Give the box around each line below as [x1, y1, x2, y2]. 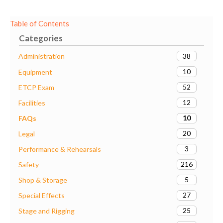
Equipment [18, 67, 52, 76]
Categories [19, 33, 63, 44]
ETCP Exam [18, 83, 54, 92]
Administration [18, 52, 65, 61]
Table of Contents [10, 19, 69, 28]
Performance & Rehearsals [18, 144, 101, 153]
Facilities [18, 98, 45, 107]
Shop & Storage [18, 175, 67, 184]
